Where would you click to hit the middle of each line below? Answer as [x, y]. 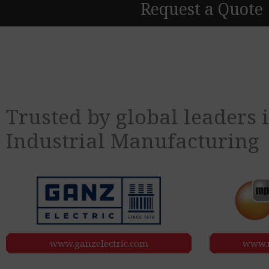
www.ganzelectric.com [99, 243]
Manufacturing [185, 141]
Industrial [58, 141]
